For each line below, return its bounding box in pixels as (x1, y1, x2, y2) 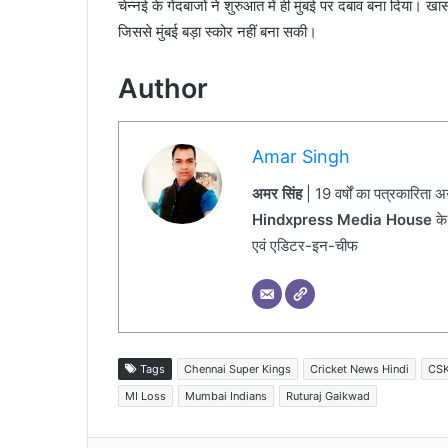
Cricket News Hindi (310, 361, 409, 376)
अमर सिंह (251, 184, 302, 203)
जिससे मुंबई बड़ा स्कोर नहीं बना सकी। (118, 22, 317, 41)
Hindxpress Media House (251, 210, 432, 229)
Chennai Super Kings (184, 361, 291, 376)
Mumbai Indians (185, 388, 267, 403)
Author (118, 72, 208, 105)
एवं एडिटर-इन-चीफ (251, 236, 358, 255)
